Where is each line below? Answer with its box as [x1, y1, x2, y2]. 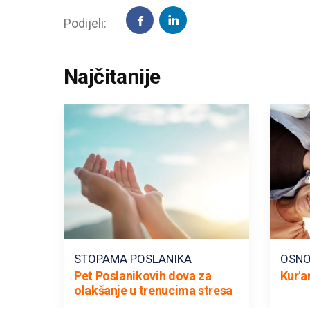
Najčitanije [64, 64, 161, 89]
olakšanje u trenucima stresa [74, 282, 232, 298]
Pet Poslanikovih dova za [74, 268, 212, 283]
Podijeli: [64, 15, 109, 30]
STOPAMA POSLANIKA [74, 251, 192, 266]
